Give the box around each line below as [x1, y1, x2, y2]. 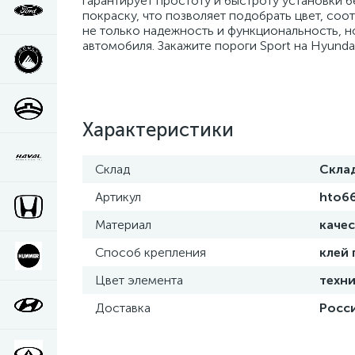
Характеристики [82, 118, 234, 141]
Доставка [95, 300, 151, 315]
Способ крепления [95, 245, 206, 260]
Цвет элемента [95, 273, 183, 288]
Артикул [95, 189, 141, 204]
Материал [95, 217, 151, 232]
